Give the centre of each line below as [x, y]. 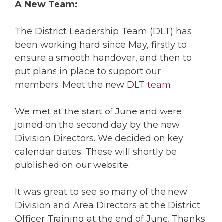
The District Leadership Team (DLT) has [103, 31]
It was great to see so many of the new [101, 192]
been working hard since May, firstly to [101, 44]
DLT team [149, 84]
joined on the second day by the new [97, 125]
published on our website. [72, 165]
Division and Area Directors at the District [108, 205]
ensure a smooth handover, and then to [103, 58]
